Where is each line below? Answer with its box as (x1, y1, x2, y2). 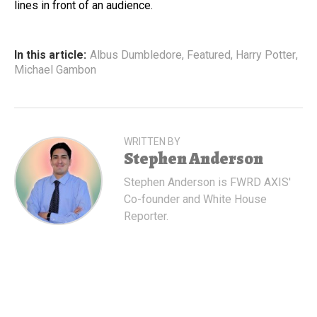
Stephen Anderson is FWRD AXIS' (124, 175, 291, 189)
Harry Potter (236, 47, 296, 62)
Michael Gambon (14, 62, 96, 76)
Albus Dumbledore (90, 47, 182, 62)
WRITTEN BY (124, 135, 180, 147)
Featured (187, 47, 231, 62)
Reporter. (124, 209, 168, 223)
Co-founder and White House (124, 192, 267, 206)
